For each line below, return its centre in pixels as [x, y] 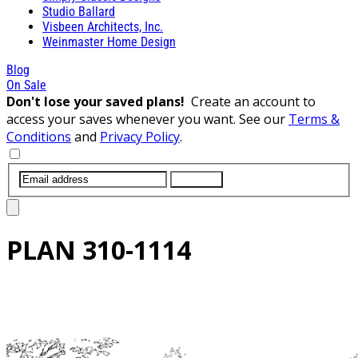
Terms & [314, 119]
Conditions [39, 136]
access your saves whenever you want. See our [147, 119]
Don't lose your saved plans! [99, 101]
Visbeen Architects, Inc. [103, 26]
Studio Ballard [79, 11]
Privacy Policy [140, 136]
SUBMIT [197, 179]
